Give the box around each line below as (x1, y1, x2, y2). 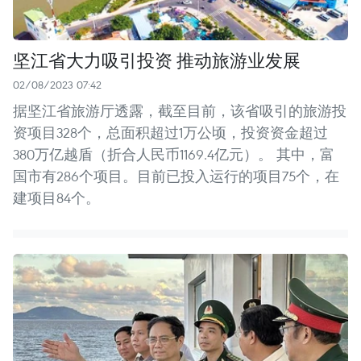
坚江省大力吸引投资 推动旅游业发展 (13, 47, 301, 72)
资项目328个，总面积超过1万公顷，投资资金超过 (13, 122, 328, 142)
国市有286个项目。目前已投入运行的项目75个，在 (13, 166, 339, 185)
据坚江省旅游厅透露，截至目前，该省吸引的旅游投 (13, 101, 346, 120)
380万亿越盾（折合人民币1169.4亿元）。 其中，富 (13, 144, 334, 164)
